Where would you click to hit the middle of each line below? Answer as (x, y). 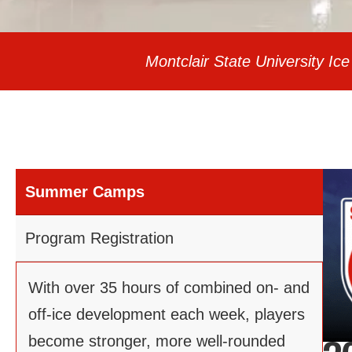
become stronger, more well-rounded (157, 341)
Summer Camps (85, 192)
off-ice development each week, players (167, 315)
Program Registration (99, 238)
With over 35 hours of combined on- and (169, 288)
